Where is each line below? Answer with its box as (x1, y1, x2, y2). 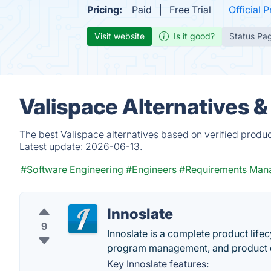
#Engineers (126, 163, 177, 175)
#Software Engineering (21, 163, 123, 175)
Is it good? (174, 31, 215, 41)
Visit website (94, 31, 145, 41)
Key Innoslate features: (107, 258, 209, 270)
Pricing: (87, 4, 122, 16)
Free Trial (169, 4, 211, 16)
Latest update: (19, 140, 85, 152)
